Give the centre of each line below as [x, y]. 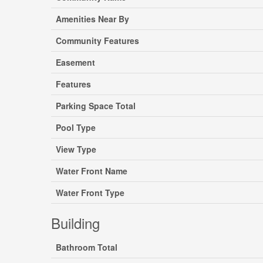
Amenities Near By [92, 19]
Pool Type [76, 127]
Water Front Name [92, 171]
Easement [75, 62]
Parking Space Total [96, 106]
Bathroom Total [87, 247]
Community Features [97, 41]
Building [75, 223]
